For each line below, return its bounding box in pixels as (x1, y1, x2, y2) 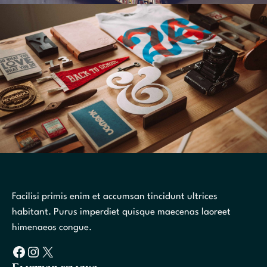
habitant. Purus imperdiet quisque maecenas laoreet (12, 207, 231, 217)
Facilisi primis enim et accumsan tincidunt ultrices (12, 191, 218, 201)
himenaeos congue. (12, 222, 92, 232)
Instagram (26, 244, 36, 258)
